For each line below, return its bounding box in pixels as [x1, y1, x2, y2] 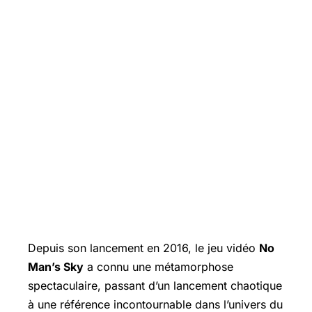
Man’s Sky [28, 260, 84, 274]
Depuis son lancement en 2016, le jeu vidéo [28, 241, 259, 255]
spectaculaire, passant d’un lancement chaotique [28, 279, 282, 292]
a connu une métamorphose [84, 260, 233, 274]
